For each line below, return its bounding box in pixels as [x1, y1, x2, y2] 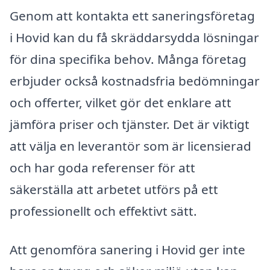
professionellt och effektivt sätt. [10, 202, 197, 220]
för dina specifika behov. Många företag [10, 51, 246, 68]
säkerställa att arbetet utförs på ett [10, 181, 218, 198]
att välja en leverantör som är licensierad [10, 137, 251, 155]
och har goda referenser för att [10, 159, 195, 177]
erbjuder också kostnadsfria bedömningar [10, 72, 260, 90]
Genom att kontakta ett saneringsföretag [10, 7, 255, 25]
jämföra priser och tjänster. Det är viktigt [10, 116, 250, 133]
